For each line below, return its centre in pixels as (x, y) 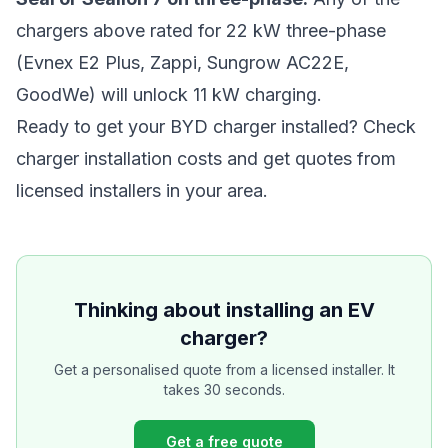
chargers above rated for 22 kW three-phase (201, 30)
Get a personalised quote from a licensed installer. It (224, 369)
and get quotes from (309, 158)
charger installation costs (119, 158)
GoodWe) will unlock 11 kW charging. (169, 94)
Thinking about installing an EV (224, 310)
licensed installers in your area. (142, 190)
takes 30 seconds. (224, 389)
